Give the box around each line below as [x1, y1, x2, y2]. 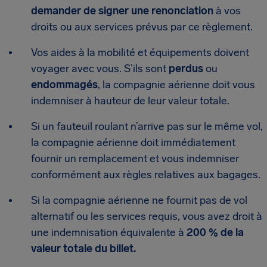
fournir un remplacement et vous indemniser [31, 152, 239, 165]
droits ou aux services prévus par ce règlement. [31, 20, 253, 33]
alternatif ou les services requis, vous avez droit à [31, 210, 262, 223]
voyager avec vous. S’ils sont [31, 62, 169, 75]
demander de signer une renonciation [31, 4, 213, 17]
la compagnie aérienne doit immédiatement [31, 136, 235, 149]
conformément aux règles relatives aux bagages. [31, 168, 260, 181]
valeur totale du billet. [31, 242, 136, 255]
